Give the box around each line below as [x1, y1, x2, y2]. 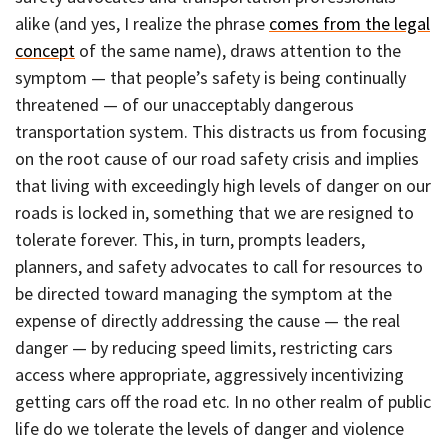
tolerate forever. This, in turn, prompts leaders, [15, 227, 365, 251]
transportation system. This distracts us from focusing [15, 119, 427, 143]
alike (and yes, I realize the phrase [15, 11, 269, 35]
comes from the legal [269, 11, 430, 35]
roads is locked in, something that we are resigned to [15, 200, 414, 224]
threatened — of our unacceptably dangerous [15, 92, 354, 116]
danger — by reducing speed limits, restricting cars [15, 335, 393, 359]
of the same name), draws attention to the [75, 38, 401, 62]
